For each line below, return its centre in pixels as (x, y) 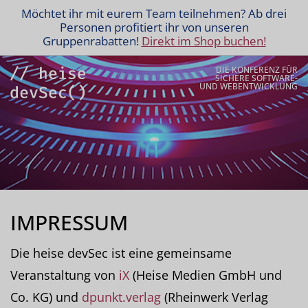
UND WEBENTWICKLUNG (249, 86)
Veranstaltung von (65, 275)
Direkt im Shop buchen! (203, 41)
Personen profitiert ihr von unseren (154, 27)
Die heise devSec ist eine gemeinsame (121, 253)
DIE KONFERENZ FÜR (257, 70)
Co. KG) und (46, 297)
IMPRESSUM (69, 222)
